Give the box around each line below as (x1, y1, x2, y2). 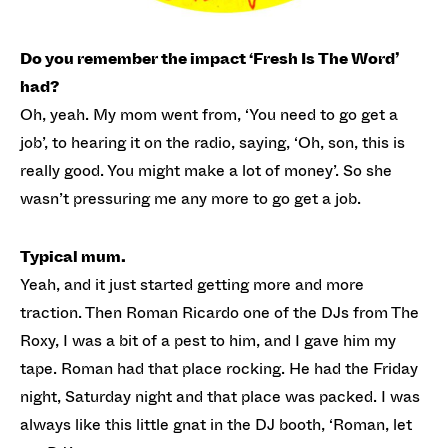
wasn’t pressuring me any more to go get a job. (20, 187, 361, 210)
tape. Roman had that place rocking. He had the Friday (20, 357, 418, 380)
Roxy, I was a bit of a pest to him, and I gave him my (20, 329, 396, 352)
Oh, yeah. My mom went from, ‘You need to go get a (20, 103, 398, 126)
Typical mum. (20, 245, 126, 268)
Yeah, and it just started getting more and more (20, 273, 364, 296)
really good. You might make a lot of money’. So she (20, 159, 392, 182)
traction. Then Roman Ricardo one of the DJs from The (20, 301, 419, 324)
